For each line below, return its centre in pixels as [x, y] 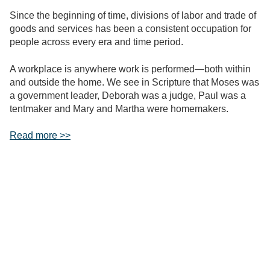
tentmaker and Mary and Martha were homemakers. [119, 108]
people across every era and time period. [96, 42]
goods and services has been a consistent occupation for [130, 29]
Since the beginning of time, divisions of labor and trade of [133, 16]
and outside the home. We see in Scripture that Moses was [134, 82]
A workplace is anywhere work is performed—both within [130, 69]
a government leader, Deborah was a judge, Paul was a [128, 95]
